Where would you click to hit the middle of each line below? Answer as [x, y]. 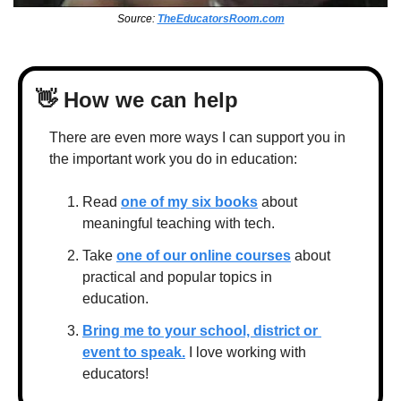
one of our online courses [204, 255]
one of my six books [189, 201]
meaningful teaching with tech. [179, 223]
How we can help [148, 99]
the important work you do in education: [173, 158]
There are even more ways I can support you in [197, 137]
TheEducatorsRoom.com [221, 18]
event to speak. [134, 352]
